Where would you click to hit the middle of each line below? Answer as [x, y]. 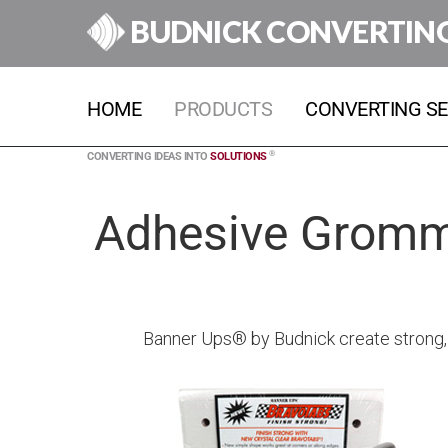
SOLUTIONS [238, 156]
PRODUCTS [223, 109]
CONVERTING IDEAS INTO [148, 156]
